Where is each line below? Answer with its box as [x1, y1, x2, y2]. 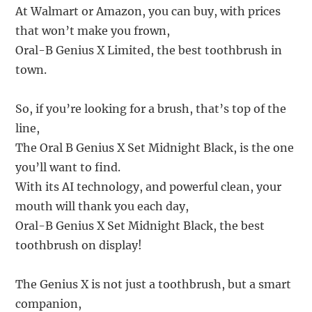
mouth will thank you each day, [15, 198, 189, 213]
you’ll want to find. [15, 159, 121, 174]
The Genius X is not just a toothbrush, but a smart [15, 276, 292, 291]
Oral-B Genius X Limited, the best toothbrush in [15, 42, 283, 57]
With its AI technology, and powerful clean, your [15, 179, 282, 194]
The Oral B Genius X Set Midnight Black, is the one [15, 140, 295, 155]
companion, [15, 296, 82, 311]
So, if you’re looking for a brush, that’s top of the [15, 101, 287, 116]
